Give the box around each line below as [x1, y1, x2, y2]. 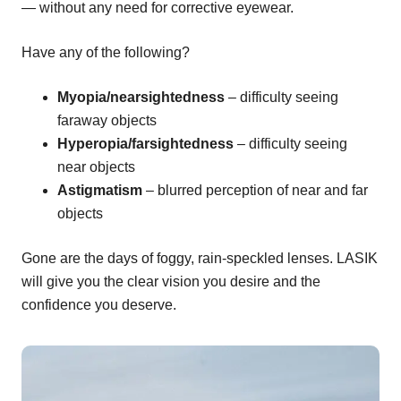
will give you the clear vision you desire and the [21, 274, 320, 290]
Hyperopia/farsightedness [57, 136, 234, 152]
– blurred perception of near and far [142, 183, 368, 199]
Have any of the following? [21, 45, 190, 61]
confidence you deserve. [21, 297, 176, 313]
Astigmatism [57, 183, 142, 199]
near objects [57, 159, 135, 175]
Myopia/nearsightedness [57, 90, 225, 106]
